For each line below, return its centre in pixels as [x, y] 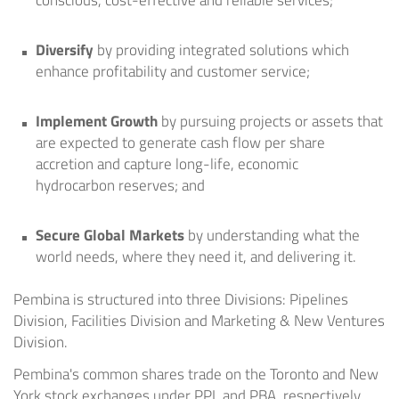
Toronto [294, 375]
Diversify [65, 50]
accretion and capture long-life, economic [167, 164]
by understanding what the [272, 236]
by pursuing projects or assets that [270, 122]
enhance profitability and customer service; [173, 72]
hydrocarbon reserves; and [120, 186]
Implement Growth [97, 122]
